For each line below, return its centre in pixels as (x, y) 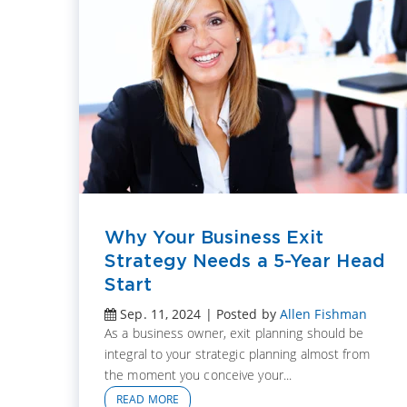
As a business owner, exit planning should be (234, 333)
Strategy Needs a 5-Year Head (245, 261)
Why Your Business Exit (214, 237)
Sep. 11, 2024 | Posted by (198, 314)
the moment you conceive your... (199, 375)
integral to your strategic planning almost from (237, 354)
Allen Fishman (323, 314)
